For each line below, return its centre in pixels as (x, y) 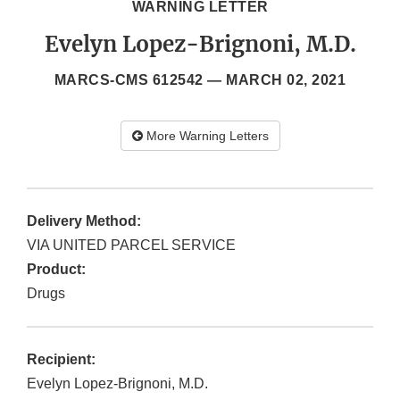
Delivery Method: (84, 221)
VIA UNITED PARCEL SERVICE (131, 246)
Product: (56, 270)
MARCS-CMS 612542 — (140, 80)
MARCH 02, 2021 (286, 80)
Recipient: (61, 360)
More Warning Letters (205, 136)
